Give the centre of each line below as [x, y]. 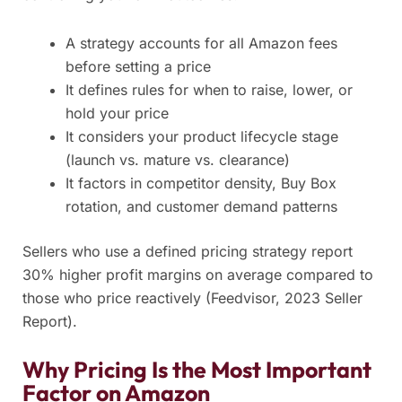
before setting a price [138, 67]
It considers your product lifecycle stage [202, 137]
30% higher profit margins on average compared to [198, 275]
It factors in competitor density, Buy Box [201, 184]
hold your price [117, 114]
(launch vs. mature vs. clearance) [178, 160]
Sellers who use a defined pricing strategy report [188, 252]
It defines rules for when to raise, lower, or [209, 90]
